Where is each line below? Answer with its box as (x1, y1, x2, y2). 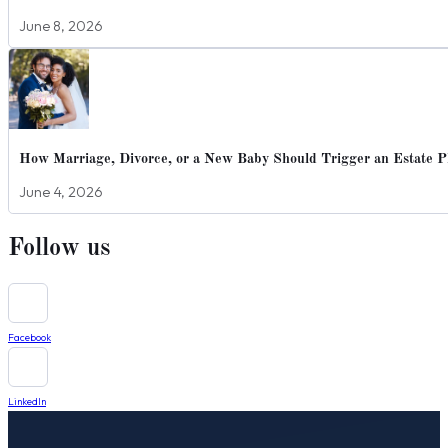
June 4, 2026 (19, 183, 103, 202)
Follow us (8, 236, 110, 261)
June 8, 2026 (19, 16, 103, 35)
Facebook (8, 330, 51, 344)
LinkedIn (8, 394, 46, 408)
